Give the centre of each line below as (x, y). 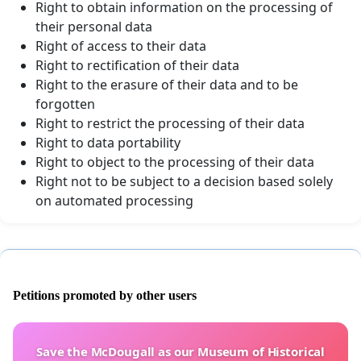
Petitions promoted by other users (105, 296)
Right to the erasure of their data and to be (167, 84)
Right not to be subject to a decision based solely (184, 181)
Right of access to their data (121, 46)
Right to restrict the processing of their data (170, 123)
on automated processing (114, 200)
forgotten (65, 104)
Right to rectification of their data (137, 65)
